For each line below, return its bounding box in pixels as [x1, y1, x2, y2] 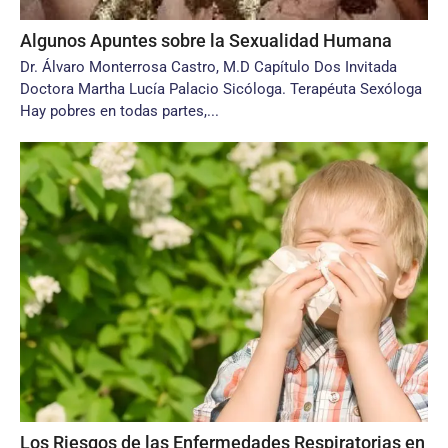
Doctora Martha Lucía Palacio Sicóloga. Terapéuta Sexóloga [20, 80, 422, 98]
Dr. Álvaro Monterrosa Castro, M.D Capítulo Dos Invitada [20, 58, 397, 76]
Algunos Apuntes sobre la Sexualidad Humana [20, 30, 392, 51]
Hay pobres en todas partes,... [20, 102, 219, 120]
